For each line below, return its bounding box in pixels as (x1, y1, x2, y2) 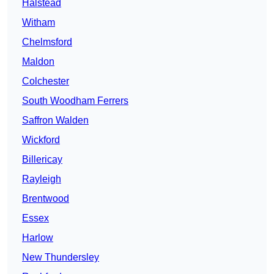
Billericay (22, 154, 62, 165)
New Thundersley (22, 252, 99, 263)
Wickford (22, 135, 60, 146)
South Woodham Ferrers (22, 95, 128, 106)
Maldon (22, 56, 54, 67)
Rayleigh (22, 174, 61, 185)
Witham (22, 17, 55, 28)
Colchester (22, 76, 69, 87)
